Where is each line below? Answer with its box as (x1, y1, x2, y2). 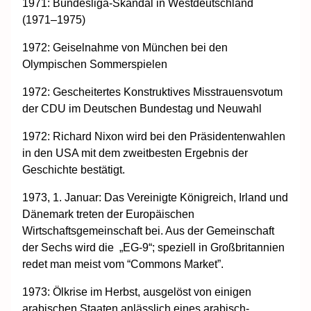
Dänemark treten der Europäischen (22, 208, 194, 220)
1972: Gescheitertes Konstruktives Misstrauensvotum (22, 85, 283, 98)
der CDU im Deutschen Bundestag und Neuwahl (22, 102, 262, 115)
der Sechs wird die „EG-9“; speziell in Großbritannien (22, 241, 285, 253)
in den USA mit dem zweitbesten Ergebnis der (22, 146, 248, 159)
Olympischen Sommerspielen (22, 58, 167, 70)
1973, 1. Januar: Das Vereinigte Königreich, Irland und (22, 191, 288, 203)
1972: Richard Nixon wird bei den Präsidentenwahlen (22, 130, 285, 142)
